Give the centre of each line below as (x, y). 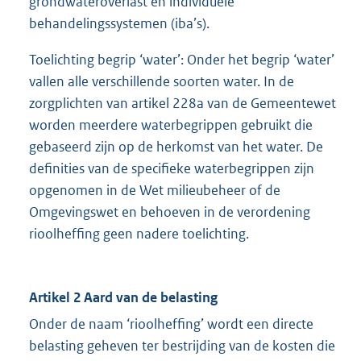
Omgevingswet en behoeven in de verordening (170, 212)
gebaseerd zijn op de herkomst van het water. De (176, 147)
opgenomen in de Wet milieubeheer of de (155, 191)
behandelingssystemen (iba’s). (119, 24)
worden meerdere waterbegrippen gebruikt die (171, 125)
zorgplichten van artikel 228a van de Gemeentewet (183, 104)
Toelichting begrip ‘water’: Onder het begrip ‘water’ (182, 60)
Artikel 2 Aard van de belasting (123, 298)
